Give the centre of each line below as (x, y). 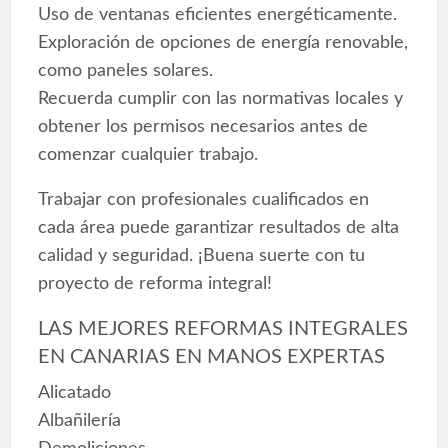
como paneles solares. (125, 70)
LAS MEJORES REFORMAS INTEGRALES (222, 328)
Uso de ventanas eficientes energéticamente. (217, 14)
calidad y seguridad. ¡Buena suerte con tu (201, 255)
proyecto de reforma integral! (154, 283)
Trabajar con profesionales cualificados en (203, 199)
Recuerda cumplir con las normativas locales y (220, 98)
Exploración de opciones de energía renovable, (222, 42)
